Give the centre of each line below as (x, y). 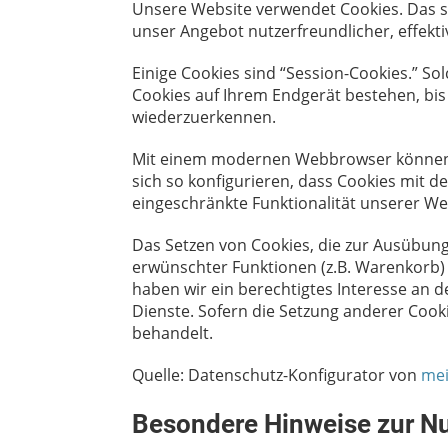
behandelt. (172, 332)
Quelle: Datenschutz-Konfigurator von (276, 374)
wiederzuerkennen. (204, 116)
